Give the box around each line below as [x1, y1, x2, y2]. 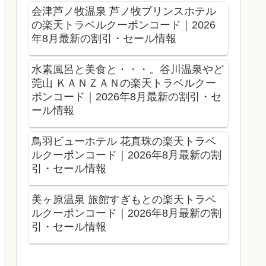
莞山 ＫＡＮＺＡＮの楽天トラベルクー [31, 77, 216, 90]
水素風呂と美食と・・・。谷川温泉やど [31, 64, 224, 76]
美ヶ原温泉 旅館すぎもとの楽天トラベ [31, 193, 216, 205]
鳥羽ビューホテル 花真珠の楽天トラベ [31, 135, 216, 147]
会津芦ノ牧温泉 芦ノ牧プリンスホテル [31, 5, 216, 18]
